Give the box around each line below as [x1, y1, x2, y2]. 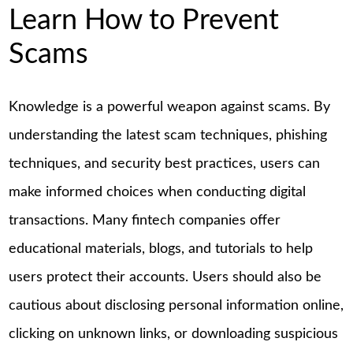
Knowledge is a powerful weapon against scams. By [9, 99, 331, 114]
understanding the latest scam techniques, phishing [9, 128, 328, 143]
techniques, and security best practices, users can [9, 156, 321, 171]
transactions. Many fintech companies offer [9, 213, 281, 228]
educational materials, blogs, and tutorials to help [9, 241, 314, 256]
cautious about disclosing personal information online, [9, 298, 344, 313]
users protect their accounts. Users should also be [9, 269, 322, 284]
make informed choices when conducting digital [9, 184, 307, 199]
